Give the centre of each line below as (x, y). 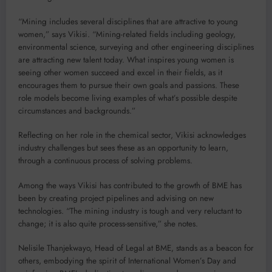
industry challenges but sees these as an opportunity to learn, (123, 148)
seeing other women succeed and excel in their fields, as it (120, 73)
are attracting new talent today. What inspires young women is (126, 60)
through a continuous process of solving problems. (105, 161)
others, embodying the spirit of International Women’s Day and (127, 260)
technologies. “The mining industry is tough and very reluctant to (130, 211)
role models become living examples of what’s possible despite (128, 98)
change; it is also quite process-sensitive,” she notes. (108, 223)
